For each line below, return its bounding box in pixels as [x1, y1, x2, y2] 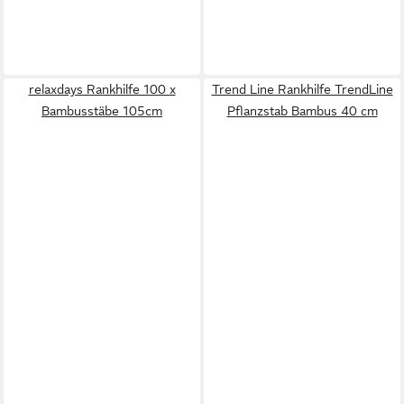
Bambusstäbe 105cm [41, 104, 162, 118]
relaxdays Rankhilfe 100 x [28, 82, 176, 96]
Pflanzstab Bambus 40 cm [226, 104, 378, 118]
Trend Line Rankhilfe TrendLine [211, 82, 393, 96]
